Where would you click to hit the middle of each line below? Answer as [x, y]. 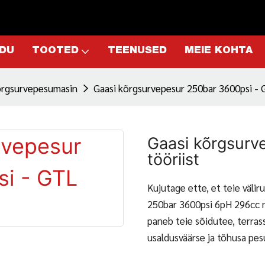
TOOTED [55, 51]
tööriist [173, 160]
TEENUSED [137, 51]
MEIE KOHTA [219, 51]
